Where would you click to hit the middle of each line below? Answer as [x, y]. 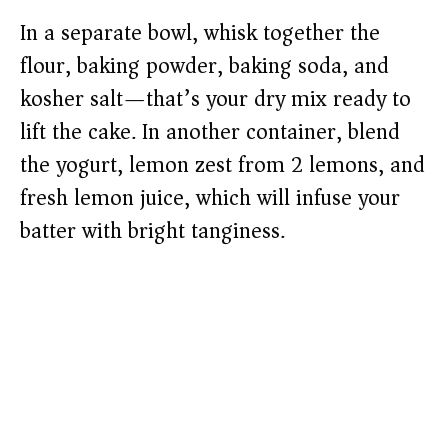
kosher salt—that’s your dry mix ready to [215, 99]
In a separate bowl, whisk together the [200, 33]
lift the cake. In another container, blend [210, 132]
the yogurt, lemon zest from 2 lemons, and [222, 165]
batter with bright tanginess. [152, 231]
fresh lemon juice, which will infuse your [210, 198]
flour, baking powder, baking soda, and [204, 66]
